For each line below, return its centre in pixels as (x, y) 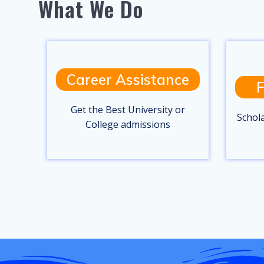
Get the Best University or (128, 110)
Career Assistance (128, 80)
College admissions (128, 124)
